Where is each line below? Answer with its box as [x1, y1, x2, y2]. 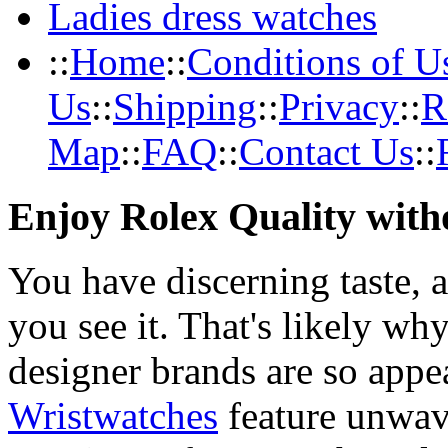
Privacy [279, 84, 399, 128]
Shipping [113, 84, 257, 128]
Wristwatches [8, 394, 218, 438]
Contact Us [239, 129, 414, 173]
